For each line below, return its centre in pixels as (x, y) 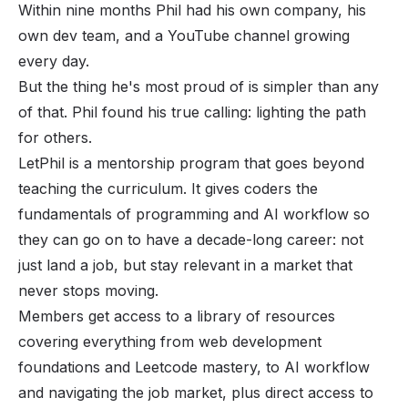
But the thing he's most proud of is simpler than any (199, 86)
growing (320, 35)
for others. (55, 137)
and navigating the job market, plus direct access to (196, 392)
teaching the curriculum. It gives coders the (168, 188)
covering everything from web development (170, 341)
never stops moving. (88, 290)
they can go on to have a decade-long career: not (191, 239)
